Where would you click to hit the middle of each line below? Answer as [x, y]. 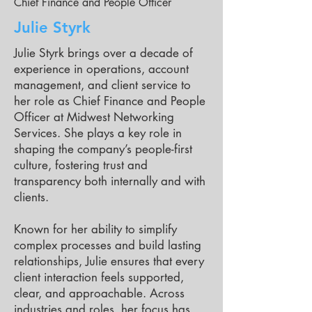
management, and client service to [102, 85]
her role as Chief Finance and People [110, 101]
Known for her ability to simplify [95, 229]
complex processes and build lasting [108, 245]
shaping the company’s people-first [103, 149]
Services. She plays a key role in [98, 133]
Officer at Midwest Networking [94, 117]
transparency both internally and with [110, 181]
